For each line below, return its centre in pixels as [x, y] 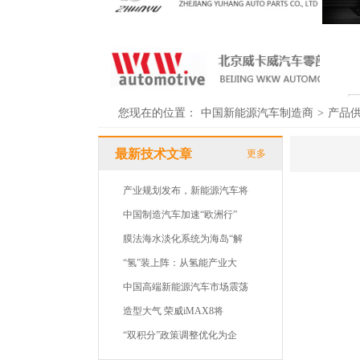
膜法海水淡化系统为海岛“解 [183, 239]
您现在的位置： [157, 113]
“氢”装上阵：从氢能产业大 [180, 263]
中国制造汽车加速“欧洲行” [180, 215]
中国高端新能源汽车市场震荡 [186, 287]
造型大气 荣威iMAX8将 [173, 311]
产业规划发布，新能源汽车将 [186, 190]
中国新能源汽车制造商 [257, 113]
